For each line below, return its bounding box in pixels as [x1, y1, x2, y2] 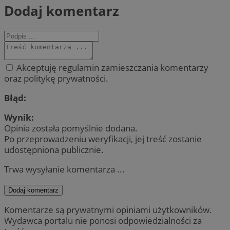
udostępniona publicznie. [4, 144, 104, 156]
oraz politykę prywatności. [4, 72, 108, 85]
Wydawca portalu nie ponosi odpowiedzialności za [4, 214, 202, 226]
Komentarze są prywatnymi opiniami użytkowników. [4, 203, 212, 216]
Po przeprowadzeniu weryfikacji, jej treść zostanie [4, 133, 202, 145]
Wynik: [4, 111, 34, 124]
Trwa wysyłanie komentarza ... [4, 163, 125, 176]
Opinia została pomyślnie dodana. [4, 122, 138, 135]
